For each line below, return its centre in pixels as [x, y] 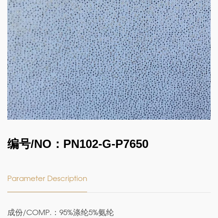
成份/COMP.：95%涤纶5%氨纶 [61, 213]
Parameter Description [47, 179]
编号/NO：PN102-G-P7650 [78, 144]
